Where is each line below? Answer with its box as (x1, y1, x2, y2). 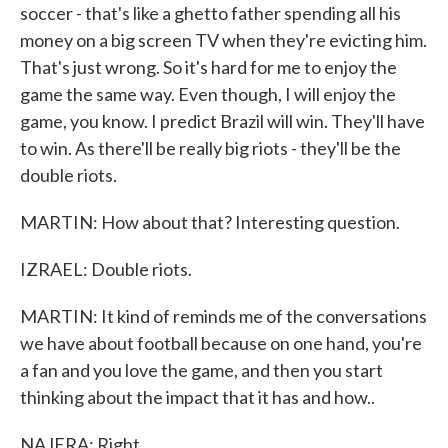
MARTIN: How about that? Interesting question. (20, 211, 400, 233)
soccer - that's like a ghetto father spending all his (20, 2, 401, 24)
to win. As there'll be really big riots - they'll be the (20, 137, 401, 159)
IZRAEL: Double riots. (20, 258, 192, 280)
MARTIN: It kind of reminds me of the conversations (20, 305, 427, 327)
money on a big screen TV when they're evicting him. (20, 29, 427, 51)
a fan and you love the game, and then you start (20, 359, 383, 381)
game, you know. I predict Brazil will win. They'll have (20, 110, 425, 132)
